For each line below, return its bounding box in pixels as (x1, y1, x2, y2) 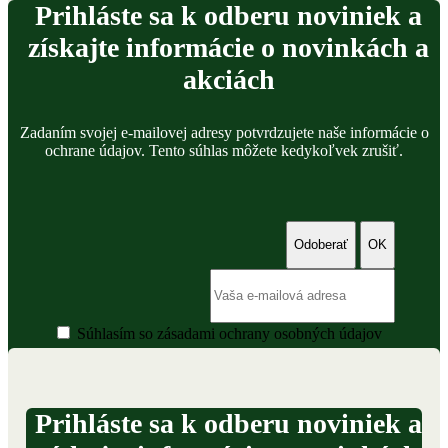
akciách (182, 63, 275, 95)
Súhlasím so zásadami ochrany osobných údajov (77, 324, 382, 342)
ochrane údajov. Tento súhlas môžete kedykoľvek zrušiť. (45, 141, 403, 159)
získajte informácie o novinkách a (28, 31, 429, 63)
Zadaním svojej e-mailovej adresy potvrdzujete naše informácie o (19, 123, 429, 141)
